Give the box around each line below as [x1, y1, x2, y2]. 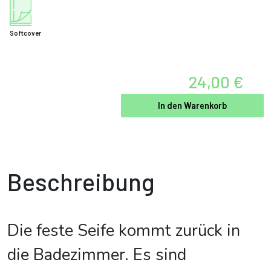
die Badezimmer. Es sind [7, 244, 186, 266]
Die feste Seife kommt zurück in [7, 220, 240, 242]
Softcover [10, 29, 41, 37]
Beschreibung [7, 167, 155, 196]
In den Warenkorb [158, 100, 227, 111]
